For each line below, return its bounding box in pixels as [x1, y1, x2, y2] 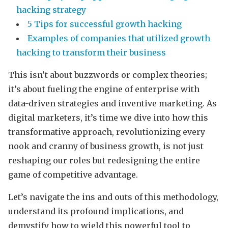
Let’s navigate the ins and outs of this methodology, [8, 191, 218, 202]
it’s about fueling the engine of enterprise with [8, 83, 199, 94]
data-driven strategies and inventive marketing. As [8, 98, 217, 108]
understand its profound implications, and [8, 206, 184, 216]
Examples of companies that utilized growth [27, 33, 210, 43]
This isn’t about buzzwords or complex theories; [8, 69, 207, 80]
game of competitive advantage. [8, 169, 140, 180]
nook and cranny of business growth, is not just [8, 140, 204, 151]
